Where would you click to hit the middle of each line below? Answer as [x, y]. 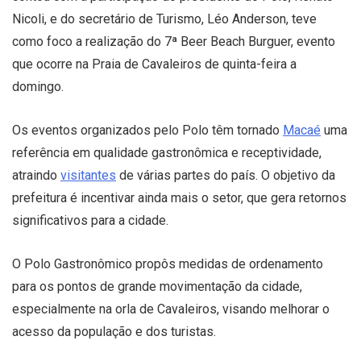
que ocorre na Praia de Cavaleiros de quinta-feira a [154, 64]
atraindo [36, 175]
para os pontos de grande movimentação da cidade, [157, 286]
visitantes [88, 175]
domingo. [38, 86]
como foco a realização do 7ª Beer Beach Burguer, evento [174, 41]
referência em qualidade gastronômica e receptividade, [167, 152]
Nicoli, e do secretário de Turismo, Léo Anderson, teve [164, 19]
